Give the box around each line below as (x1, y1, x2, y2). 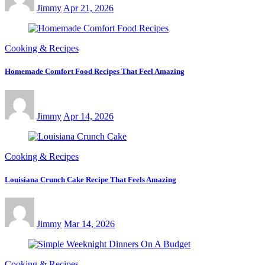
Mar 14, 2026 (64, 218, 115, 229)
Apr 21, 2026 (63, 3, 114, 14)
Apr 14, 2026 (63, 111, 114, 121)
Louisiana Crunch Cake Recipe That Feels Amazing (5, 174, 176, 184)
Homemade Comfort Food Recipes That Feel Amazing (5, 67, 185, 76)
